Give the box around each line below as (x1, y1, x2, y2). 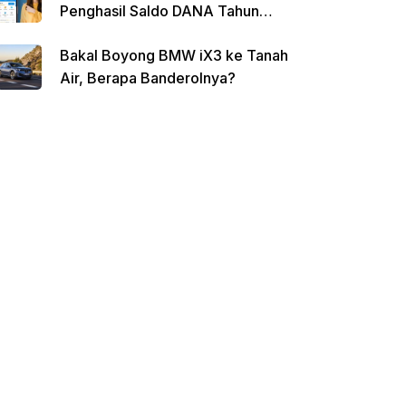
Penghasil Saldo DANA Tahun (60, 2, 259, 20)
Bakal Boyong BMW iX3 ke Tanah (60, 46, 288, 64)
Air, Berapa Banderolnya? (60, 69, 236, 87)
